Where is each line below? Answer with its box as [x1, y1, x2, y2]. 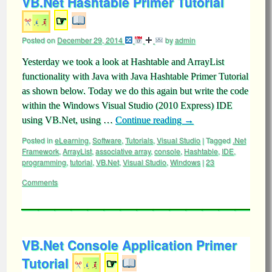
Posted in [22, 135, 53, 145]
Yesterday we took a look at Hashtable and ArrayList [22, 56, 224, 67]
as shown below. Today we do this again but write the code [22, 86, 248, 96]
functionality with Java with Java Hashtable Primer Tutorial [22, 71, 248, 81]
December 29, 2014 [57, 35, 123, 45]
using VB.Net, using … [22, 115, 115, 125]
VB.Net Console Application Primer [22, 236, 237, 254]
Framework [22, 146, 59, 156]
